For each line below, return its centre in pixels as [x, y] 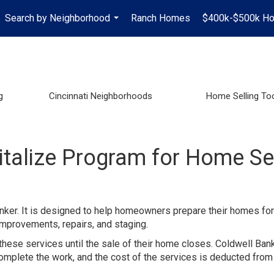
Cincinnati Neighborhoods [100, 96]
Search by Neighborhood [57, 18]
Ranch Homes [161, 18]
